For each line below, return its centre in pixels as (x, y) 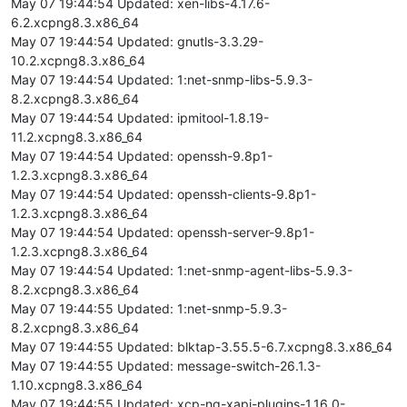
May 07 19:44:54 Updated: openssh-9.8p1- (142, 155)
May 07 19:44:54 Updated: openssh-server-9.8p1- (163, 232)
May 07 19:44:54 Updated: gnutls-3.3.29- (137, 41)
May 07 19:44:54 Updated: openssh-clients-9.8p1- (164, 194)
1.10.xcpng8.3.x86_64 (77, 384)
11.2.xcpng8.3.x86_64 (77, 136)
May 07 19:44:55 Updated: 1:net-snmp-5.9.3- (149, 308)
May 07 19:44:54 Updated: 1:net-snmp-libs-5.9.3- (162, 79)
